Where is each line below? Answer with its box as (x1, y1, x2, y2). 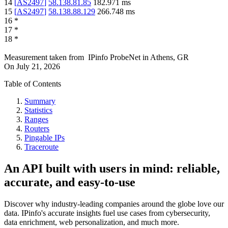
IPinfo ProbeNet (88, 53, 142, 62)
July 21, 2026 (16, 62, 60, 71)
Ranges (24, 115, 48, 124)
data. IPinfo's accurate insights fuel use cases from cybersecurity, (4, 209, 210, 217)
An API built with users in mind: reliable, (4, 162, 220, 176)
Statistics (24, 106, 52, 115)
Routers (24, 124, 49, 133)
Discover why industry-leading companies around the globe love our (4, 199, 224, 208)
